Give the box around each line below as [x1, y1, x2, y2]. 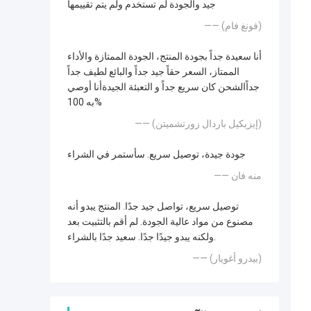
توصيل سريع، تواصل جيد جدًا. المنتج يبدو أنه [67, 201, 239, 212]
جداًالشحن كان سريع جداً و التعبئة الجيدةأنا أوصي [67, 81, 260, 93]
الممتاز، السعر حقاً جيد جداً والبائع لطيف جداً [67, 66, 239, 78]
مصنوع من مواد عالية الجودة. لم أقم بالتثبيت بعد [67, 216, 253, 228]
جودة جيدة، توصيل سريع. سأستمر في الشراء [67, 149, 246, 160]
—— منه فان [231, 170, 262, 182]
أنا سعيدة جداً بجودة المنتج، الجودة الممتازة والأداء [67, 51, 262, 62]
